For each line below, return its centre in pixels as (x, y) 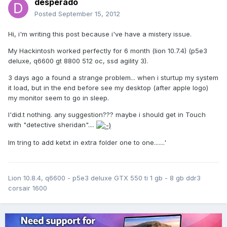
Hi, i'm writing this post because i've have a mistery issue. (100, 34)
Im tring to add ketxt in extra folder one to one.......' (87, 142)
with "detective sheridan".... (52, 125)
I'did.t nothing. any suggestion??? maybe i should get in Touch (107, 115)
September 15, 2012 (89, 14)
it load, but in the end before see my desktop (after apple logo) (108, 88)
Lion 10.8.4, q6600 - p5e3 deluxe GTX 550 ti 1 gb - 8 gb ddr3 (104, 178)
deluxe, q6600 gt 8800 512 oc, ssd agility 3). (78, 61)
